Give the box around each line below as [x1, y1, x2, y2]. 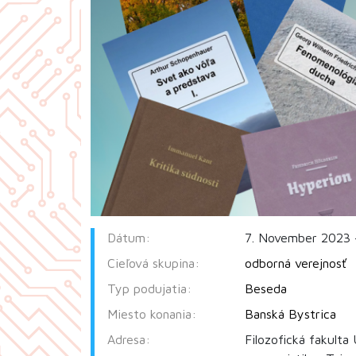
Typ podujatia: [107, 281, 192, 296]
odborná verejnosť [244, 255, 346, 270]
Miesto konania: [107, 306, 196, 321]
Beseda [244, 281, 287, 296]
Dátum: [107, 230, 150, 245]
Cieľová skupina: [107, 255, 199, 270]
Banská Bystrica [244, 306, 336, 321]
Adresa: [107, 331, 150, 346]
